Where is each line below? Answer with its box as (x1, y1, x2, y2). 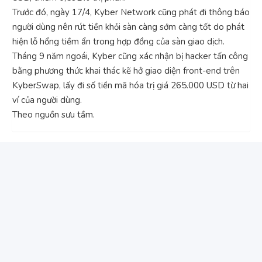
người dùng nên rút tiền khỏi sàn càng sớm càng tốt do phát (12, 20, 244, 33)
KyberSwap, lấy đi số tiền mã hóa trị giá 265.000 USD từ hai (12, 79, 249, 91)
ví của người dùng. (12, 94, 82, 106)
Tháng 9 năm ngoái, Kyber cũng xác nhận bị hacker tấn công (12, 50, 248, 62)
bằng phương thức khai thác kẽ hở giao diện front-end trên (12, 64, 240, 77)
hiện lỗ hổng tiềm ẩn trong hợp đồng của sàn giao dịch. (12, 35, 225, 47)
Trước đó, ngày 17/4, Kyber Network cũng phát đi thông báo (12, 6, 250, 18)
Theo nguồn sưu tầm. (12, 108, 95, 120)
